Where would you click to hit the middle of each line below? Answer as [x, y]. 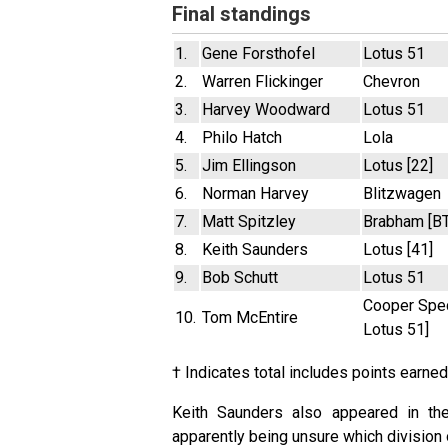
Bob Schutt [240, 277]
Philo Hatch [242, 137]
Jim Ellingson [249, 165]
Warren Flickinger [262, 81]
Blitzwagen [402, 193]
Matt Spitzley [249, 221]
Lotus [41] [398, 249]
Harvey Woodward [266, 109]
